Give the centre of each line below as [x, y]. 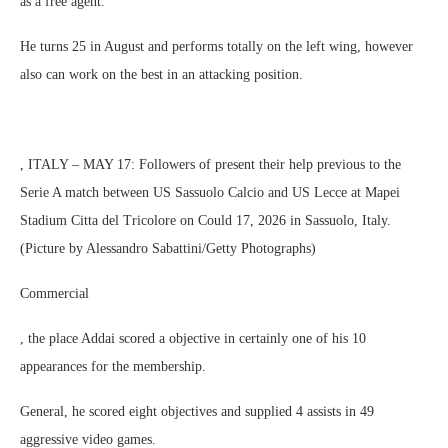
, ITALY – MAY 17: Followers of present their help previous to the [210, 164]
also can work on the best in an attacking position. [161, 74]
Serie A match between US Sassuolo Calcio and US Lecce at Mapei [210, 192]
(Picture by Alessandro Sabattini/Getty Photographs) [168, 248]
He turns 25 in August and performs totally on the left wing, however [216, 46]
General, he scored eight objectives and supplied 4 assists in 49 [197, 411]
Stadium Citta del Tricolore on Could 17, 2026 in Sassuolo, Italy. [205, 220]
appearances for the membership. [113, 366]
